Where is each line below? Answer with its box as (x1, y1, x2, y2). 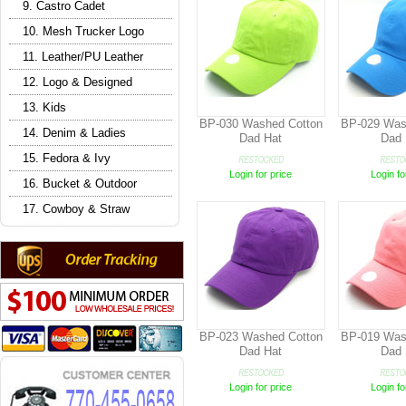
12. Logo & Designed (23, 74, 132, 89)
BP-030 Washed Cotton (199, 117, 323, 130)
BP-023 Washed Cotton (199, 330, 323, 343)
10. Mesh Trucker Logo (23, 24, 144, 38)
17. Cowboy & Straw (23, 201, 130, 216)
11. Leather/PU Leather (23, 49, 143, 63)
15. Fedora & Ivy (23, 150, 111, 165)
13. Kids (23, 100, 66, 114)
